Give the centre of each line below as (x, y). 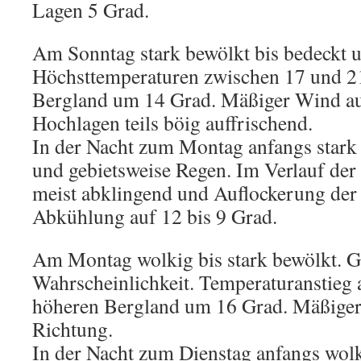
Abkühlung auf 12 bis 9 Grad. (155, 216)
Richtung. (73, 329)
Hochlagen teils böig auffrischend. (172, 122)
